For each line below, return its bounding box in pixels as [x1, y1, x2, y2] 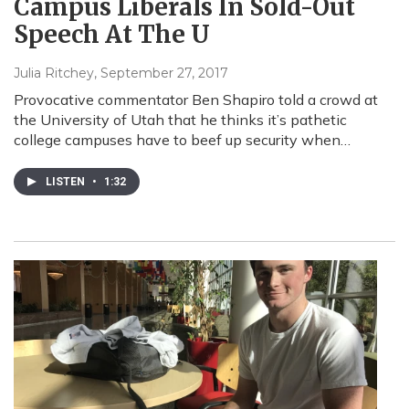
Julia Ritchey [14, 64, 94, 81]
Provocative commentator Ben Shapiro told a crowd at [14, 89, 378, 109]
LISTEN [46, 174, 88, 188]
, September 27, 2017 [94, 64, 228, 81]
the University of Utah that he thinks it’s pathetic [14, 110, 347, 129]
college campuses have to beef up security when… [14, 130, 351, 149]
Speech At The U [14, 18, 210, 49]
